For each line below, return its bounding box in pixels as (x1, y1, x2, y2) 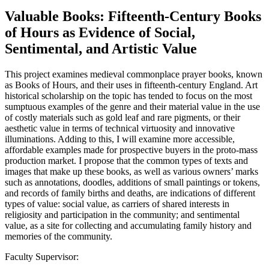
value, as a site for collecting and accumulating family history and (5, 220, 252, 231)
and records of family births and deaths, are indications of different (5, 187, 255, 198)
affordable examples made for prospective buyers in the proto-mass (5, 144, 258, 155)
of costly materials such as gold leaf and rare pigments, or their (5, 112, 240, 122)
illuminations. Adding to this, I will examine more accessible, (5, 133, 235, 144)
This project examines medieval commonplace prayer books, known (5, 68, 262, 79)
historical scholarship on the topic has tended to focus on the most (5, 90, 252, 101)
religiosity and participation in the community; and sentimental (5, 209, 240, 220)
